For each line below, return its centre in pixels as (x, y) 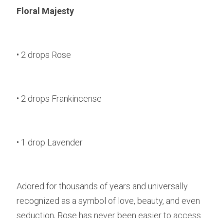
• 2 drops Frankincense (59, 99)
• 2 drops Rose (44, 55)
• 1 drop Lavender (50, 142)
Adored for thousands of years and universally (102, 186)
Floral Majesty (45, 11)
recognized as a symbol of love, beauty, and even (108, 201)
